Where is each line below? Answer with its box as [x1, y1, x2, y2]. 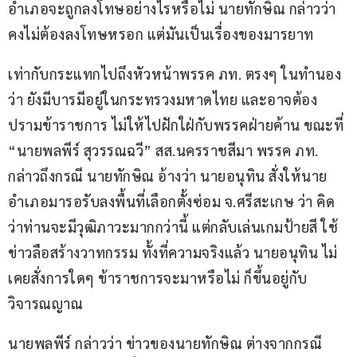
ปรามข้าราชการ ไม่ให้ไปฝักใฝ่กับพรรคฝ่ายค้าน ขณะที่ [8, 116, 347, 135]
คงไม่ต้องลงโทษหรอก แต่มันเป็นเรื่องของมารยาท [8, 25, 314, 44]
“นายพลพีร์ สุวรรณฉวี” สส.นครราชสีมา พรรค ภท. [8, 141, 322, 160]
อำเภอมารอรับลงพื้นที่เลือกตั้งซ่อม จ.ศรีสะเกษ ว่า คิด [8, 192, 335, 211]
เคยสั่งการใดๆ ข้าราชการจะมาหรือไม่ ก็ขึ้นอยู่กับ [8, 269, 308, 288]
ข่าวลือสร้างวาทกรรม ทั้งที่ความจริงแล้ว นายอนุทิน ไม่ [8, 243, 338, 262]
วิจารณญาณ [8, 294, 87, 313]
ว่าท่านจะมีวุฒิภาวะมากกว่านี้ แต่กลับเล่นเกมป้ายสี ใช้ [8, 218, 338, 237]
